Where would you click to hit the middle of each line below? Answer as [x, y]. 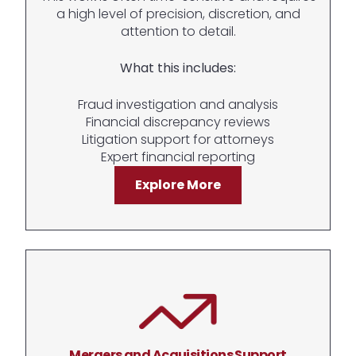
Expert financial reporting [178, 157]
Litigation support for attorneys [178, 140]
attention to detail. [178, 32]
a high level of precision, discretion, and [178, 14]
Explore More [178, 185]
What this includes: [178, 68]
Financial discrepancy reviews [178, 122]
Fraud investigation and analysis [178, 105]
